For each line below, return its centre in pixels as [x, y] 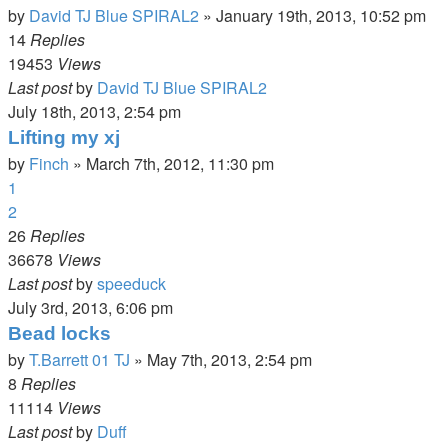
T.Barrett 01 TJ [79, 359]
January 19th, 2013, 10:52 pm [321, 15]
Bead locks [59, 333]
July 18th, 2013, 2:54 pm [94, 111]
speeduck [131, 283]
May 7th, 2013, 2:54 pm [229, 359]
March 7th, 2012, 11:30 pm [180, 163]
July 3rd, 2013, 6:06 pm [90, 307]
